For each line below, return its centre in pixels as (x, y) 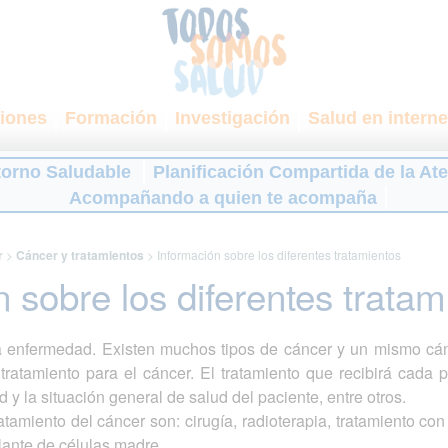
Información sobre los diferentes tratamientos (278, 255)
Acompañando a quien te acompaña (223, 198)
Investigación (232, 118)
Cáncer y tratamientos (79, 255)
